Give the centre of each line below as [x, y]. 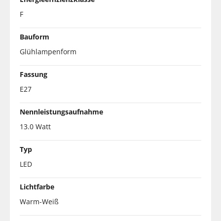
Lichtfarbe [37, 186]
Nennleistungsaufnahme [61, 111]
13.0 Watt [35, 126]
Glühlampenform [48, 51]
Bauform [35, 37]
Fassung [34, 74]
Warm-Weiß [39, 201]
